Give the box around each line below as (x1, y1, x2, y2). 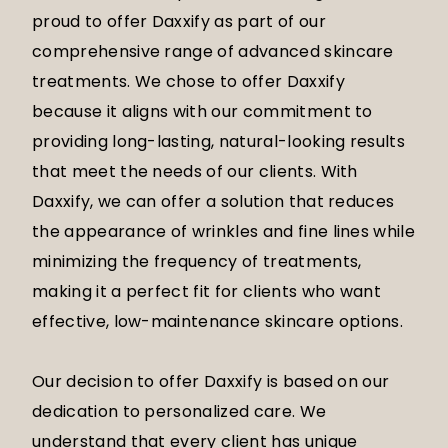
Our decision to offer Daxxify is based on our (32, 370, 390, 394)
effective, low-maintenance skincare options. (32, 310, 404, 334)
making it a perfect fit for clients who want (32, 280, 382, 304)
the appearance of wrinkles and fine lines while (32, 220, 416, 244)
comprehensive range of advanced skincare (32, 40, 394, 64)
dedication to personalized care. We (32, 400, 327, 424)
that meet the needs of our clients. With (32, 160, 358, 184)
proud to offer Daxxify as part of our (32, 10, 326, 34)
